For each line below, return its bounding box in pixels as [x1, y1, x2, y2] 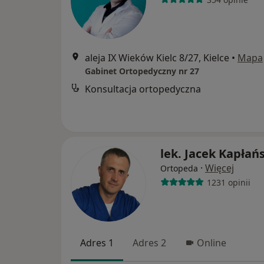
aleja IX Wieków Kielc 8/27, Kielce [85, 51, 229, 64]
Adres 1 [80, 236, 114, 249]
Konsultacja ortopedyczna [85, 82, 201, 95]
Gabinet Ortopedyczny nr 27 [85, 65, 199, 77]
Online [197, 236, 226, 249]
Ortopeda [160, 163, 198, 174]
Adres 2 [133, 236, 166, 249]
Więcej [205, 161, 234, 174]
